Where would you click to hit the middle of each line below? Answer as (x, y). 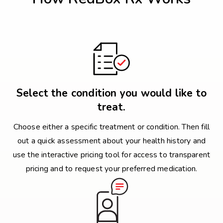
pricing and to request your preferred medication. (111, 169)
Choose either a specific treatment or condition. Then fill (111, 127)
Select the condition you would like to (111, 93)
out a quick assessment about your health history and (111, 141)
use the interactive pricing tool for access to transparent (111, 155)
